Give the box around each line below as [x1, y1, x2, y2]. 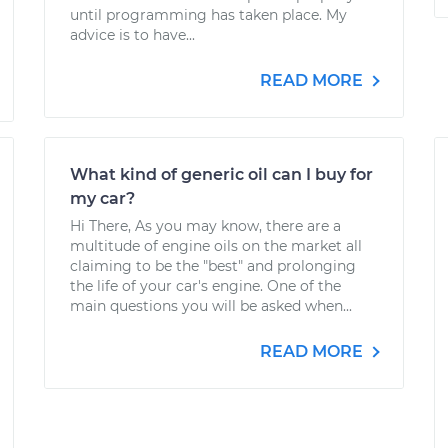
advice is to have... [70, 26, 195, 44]
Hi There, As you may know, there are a [70, 217, 341, 235]
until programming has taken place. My [70, 6, 347, 24]
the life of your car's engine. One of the [70, 277, 341, 295]
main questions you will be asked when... [70, 297, 352, 315]
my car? [70, 189, 135, 208]
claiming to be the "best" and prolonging [70, 257, 356, 275]
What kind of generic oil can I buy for [70, 165, 373, 184]
